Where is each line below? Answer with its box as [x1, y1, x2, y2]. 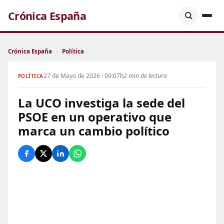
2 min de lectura [123, 71, 167, 80]
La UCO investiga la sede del [18, 94, 185, 111]
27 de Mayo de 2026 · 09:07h [43, 71, 123, 80]
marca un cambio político [18, 122, 169, 139]
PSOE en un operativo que [18, 108, 171, 125]
